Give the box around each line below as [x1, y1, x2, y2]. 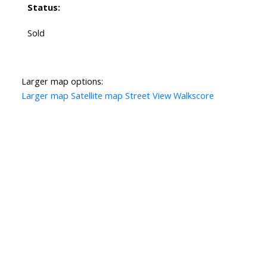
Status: [27, 1, 60, 14]
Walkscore [173, 89, 214, 102]
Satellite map [70, 89, 123, 102]
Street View [125, 89, 171, 102]
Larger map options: [21, 75, 103, 88]
